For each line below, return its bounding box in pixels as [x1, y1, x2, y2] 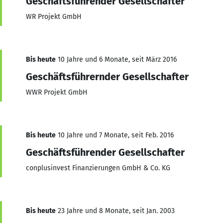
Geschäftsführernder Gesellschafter [26, 70, 189, 83]
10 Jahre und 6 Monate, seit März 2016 [56, 55, 177, 64]
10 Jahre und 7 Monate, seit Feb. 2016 [56, 130, 174, 139]
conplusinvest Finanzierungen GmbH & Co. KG [26, 163, 170, 172]
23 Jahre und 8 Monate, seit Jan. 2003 [56, 206, 175, 215]
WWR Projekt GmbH [26, 88, 88, 97]
